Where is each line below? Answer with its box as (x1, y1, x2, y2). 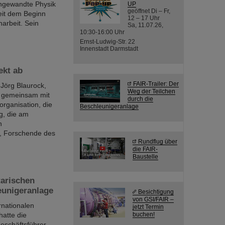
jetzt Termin (133, 203, 164, 210)
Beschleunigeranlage (80, 103, 139, 109)
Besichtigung (138, 188, 174, 195)
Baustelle (133, 153, 158, 160)
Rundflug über (138, 138, 177, 145)
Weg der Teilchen (128, 88, 175, 94)
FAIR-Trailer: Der (133, 80, 179, 87)
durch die (128, 95, 153, 102)
